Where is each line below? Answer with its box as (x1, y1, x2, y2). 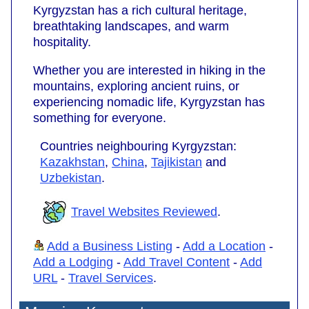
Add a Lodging (33, 255, 113, 270)
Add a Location (183, 239, 266, 254)
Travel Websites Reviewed (71, 205, 217, 219)
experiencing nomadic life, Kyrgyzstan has (33, 95, 265, 110)
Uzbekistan (40, 171, 101, 186)
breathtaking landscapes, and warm (33, 19, 229, 34)
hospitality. (33, 35, 91, 50)
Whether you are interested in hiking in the (33, 63, 266, 78)
